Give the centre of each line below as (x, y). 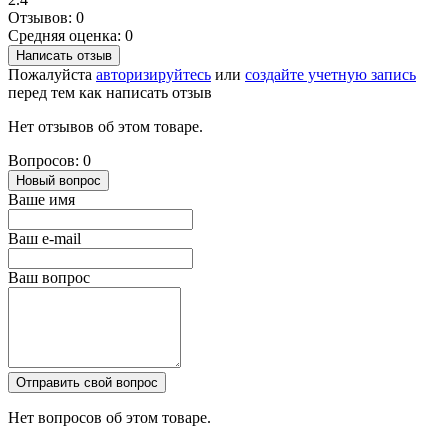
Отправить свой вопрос (87, 383)
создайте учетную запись (330, 75)
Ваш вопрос (49, 278)
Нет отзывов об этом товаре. (105, 127)
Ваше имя (41, 200)
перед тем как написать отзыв (110, 93)
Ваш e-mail (44, 239)
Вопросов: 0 (49, 161)
